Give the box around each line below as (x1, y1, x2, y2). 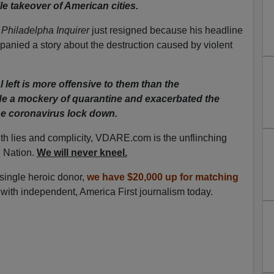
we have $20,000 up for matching (86, 171, 239, 182)
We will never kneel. (36, 147, 127, 158)
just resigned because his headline (89, 24, 243, 35)
